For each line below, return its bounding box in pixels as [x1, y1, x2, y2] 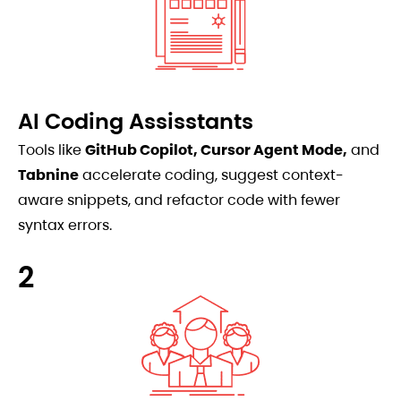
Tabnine [18, 165, 79, 186]
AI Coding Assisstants [18, 107, 253, 137]
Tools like [18, 140, 85, 161]
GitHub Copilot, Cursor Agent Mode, [85, 140, 347, 161]
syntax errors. [18, 215, 112, 236]
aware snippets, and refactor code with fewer [18, 190, 340, 211]
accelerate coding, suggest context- [79, 165, 344, 186]
